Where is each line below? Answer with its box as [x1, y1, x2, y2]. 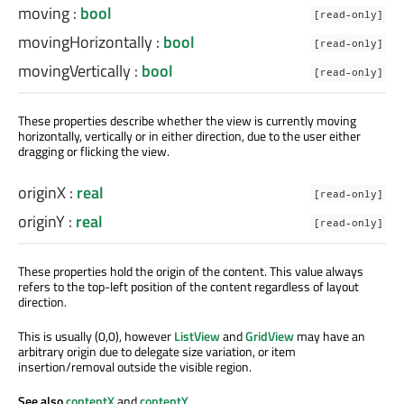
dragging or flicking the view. [18, 141, 170, 161]
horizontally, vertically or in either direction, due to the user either [18, 125, 361, 145]
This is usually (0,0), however [18, 326, 174, 345]
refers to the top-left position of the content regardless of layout [18, 276, 359, 296]
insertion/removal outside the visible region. [18, 356, 252, 376]
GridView [245, 326, 294, 345]
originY [18, 208, 65, 234]
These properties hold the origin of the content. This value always [18, 261, 363, 280]
